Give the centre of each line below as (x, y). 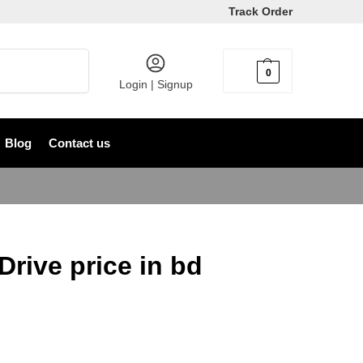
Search (68, 56)
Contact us (79, 143)
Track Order (261, 11)
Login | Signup (156, 84)
